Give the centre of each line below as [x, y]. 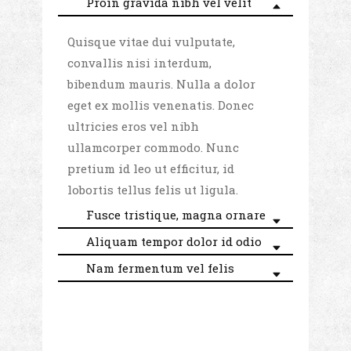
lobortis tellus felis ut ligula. [153, 190]
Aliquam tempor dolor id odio [174, 242]
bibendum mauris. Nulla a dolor [161, 84]
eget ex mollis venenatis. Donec [161, 105]
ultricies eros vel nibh [133, 127]
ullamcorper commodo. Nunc [153, 148]
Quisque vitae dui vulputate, [151, 42]
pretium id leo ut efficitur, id [151, 169]
